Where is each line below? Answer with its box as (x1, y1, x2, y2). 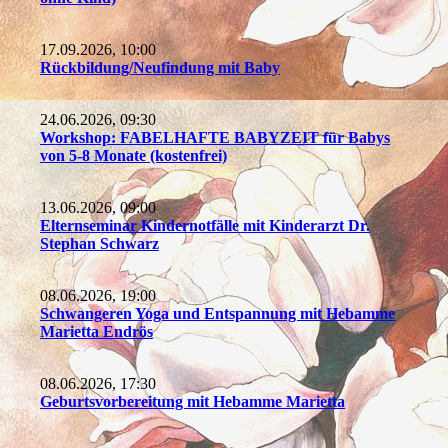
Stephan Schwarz (40, 234, 159, 252)
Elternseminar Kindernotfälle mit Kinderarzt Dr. (40, 216, 370, 234)
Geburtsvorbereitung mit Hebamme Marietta (40, 392, 345, 410)
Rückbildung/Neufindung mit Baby (40, 58, 280, 76)
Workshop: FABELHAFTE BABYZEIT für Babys (40, 128, 390, 146)
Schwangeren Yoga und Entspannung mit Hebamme (40, 304, 395, 322)
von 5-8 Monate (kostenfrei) (40, 146, 227, 164)
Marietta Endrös (40, 322, 153, 340)
